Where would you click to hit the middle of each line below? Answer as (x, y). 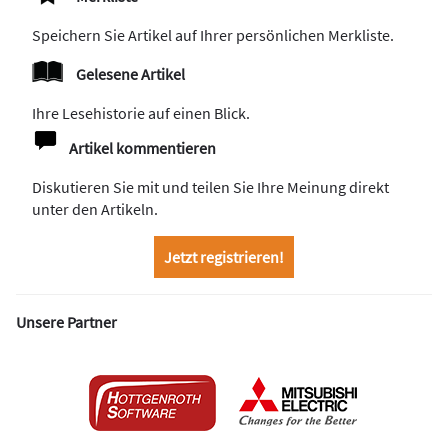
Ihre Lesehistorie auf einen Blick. (141, 112)
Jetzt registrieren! (224, 256)
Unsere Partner (66, 321)
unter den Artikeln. (95, 208)
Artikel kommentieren (142, 147)
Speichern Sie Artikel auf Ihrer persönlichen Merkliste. (213, 34)
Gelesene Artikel (130, 73)
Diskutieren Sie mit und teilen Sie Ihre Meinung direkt (210, 186)
